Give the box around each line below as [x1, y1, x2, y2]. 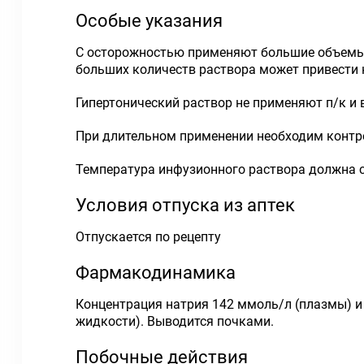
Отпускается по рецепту [76, 229, 221, 245]
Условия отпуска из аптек [76, 195, 295, 215]
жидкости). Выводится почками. [76, 314, 274, 329]
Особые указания [76, 11, 223, 31]
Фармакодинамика [76, 262, 236, 283]
